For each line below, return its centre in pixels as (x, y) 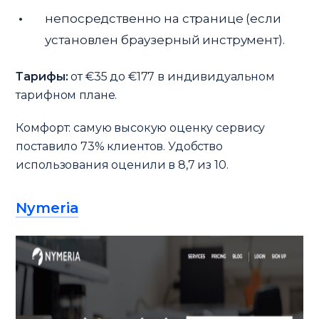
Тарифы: (42, 76)
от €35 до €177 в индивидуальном (171, 76)
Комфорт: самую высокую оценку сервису (141, 127)
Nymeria (47, 208)
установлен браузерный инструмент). (165, 40)
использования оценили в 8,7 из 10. (122, 164)
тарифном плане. (67, 95)
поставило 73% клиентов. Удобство (119, 146)
